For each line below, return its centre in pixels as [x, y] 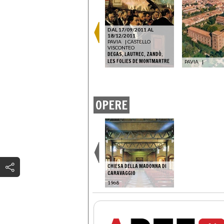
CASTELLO [139, 42]
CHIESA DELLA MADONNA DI [137, 166]
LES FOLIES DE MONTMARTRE [138, 61]
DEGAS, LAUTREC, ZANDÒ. [135, 54]
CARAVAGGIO [121, 173]
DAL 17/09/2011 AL [130, 30]
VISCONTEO [121, 48]
